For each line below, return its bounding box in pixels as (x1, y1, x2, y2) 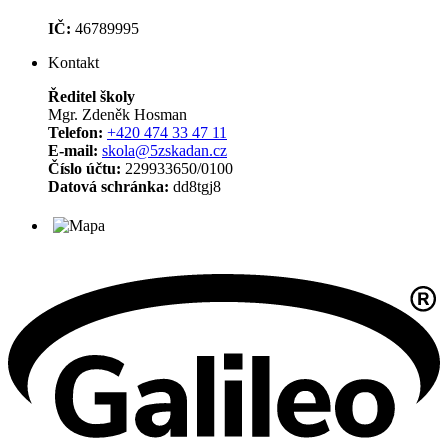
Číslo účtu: (48, 159, 121, 177)
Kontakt (48, 53, 99, 71)
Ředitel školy (48, 87, 135, 105)
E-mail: (48, 141, 102, 159)
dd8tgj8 (173, 177, 221, 195)
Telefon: (48, 123, 103, 141)
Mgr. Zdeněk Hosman (48, 105, 187, 123)
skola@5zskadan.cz (102, 141, 227, 159)
